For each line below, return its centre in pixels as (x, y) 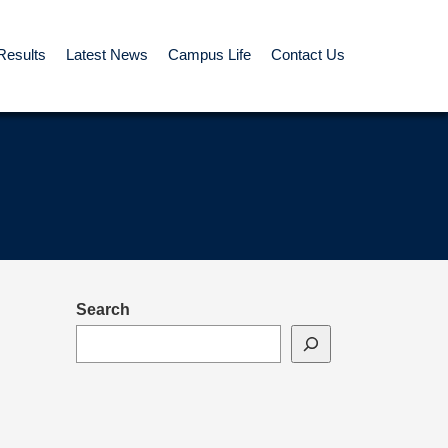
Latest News (107, 54)
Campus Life (209, 54)
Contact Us (308, 54)
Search (103, 309)
